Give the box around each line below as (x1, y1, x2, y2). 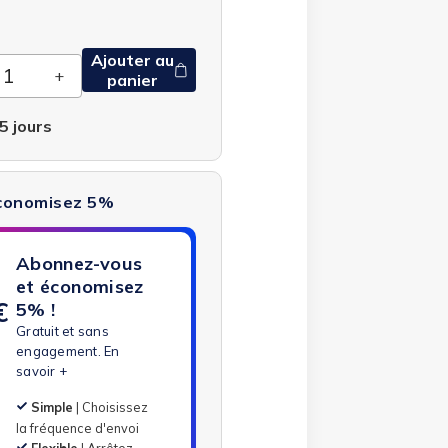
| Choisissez (73, 398, 149, 415)
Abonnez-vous (16, 251, 143, 275)
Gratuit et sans (16, 322, 109, 339)
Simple (31, 398, 74, 415)
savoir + (16, 362, 68, 379)
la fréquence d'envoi (16, 419, 140, 436)
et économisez (16, 274, 144, 298)
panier (107, 69, 159, 90)
